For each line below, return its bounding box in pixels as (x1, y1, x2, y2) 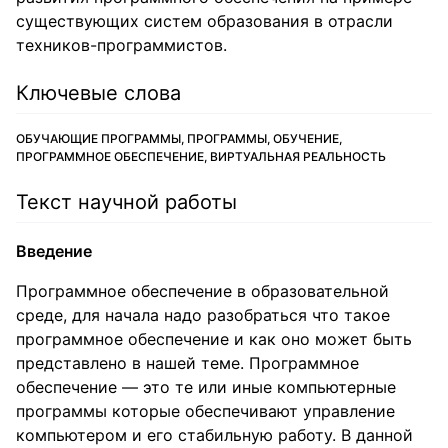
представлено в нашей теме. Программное (16, 353, 359, 373)
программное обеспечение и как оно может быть (16, 329, 412, 349)
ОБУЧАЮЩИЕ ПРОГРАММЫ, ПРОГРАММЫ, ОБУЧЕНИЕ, (16, 131, 342, 146)
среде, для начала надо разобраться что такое (16, 305, 390, 325)
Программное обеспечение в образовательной (16, 281, 389, 301)
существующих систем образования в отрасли (16, 11, 393, 31)
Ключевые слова (16, 81, 181, 105)
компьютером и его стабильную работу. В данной (16, 425, 413, 445)
